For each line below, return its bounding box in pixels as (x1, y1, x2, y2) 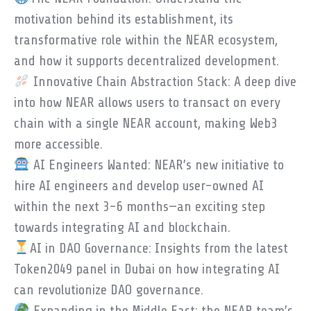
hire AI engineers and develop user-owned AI (14, 178, 264, 194)
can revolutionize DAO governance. (14, 282, 203, 298)
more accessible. (14, 136, 103, 152)
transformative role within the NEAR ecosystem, (14, 32, 278, 48)
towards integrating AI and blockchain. (14, 219, 230, 235)
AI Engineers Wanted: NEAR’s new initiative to (29, 157, 284, 173)
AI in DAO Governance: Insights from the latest (29, 240, 288, 256)
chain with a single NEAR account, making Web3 (14, 115, 277, 131)
